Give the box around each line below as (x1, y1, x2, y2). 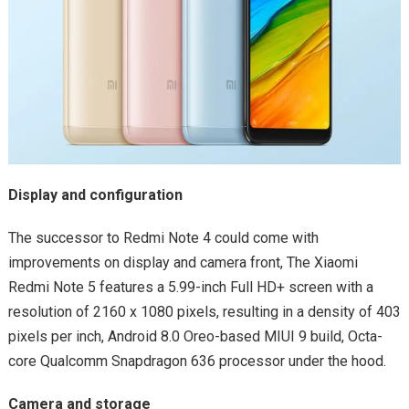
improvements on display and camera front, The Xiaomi (7, 253, 358, 271)
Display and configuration (7, 185, 183, 204)
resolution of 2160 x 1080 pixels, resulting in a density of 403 (7, 302, 401, 320)
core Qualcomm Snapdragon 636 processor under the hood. (7, 351, 386, 370)
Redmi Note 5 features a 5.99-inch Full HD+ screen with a (7, 278, 373, 296)
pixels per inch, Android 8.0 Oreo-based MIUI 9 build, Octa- (7, 327, 383, 345)
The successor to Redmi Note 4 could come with (7, 228, 319, 246)
